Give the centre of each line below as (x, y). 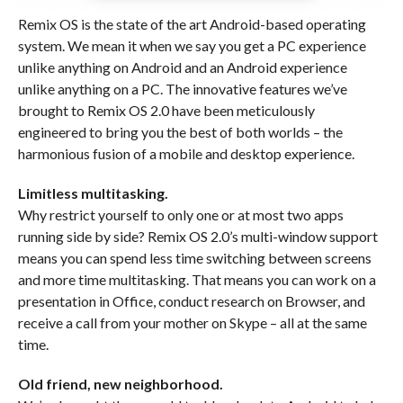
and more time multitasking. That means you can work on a (197, 280)
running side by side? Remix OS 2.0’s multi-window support (197, 237)
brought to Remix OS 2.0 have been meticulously (166, 111)
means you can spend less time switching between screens (194, 258)
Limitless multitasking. (93, 193)
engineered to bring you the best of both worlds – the (180, 132)
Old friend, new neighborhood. (120, 384)
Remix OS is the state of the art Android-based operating (192, 24)
